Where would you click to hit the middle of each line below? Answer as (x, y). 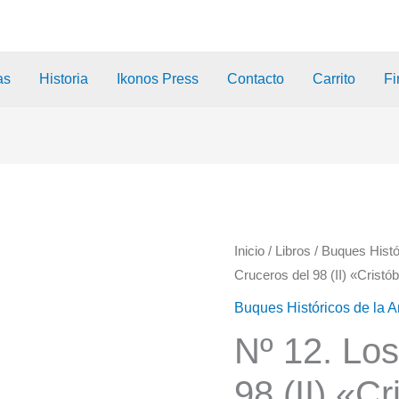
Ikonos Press (158, 79)
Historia (64, 79)
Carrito (334, 79)
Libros (293, 252)
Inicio (250, 252)
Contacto (256, 79)
